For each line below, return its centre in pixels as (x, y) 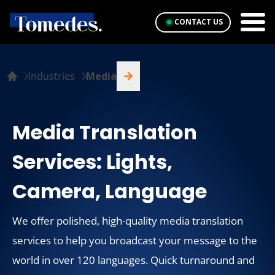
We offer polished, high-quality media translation (128, 221)
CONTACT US (198, 22)
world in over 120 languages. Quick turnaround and (134, 260)
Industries (52, 76)
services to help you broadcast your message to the (135, 240)
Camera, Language (110, 191)
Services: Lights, (92, 162)
